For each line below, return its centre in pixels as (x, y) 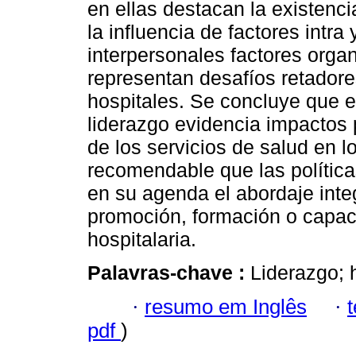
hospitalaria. (142, 240)
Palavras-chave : (169, 273)
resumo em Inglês (226, 306)
